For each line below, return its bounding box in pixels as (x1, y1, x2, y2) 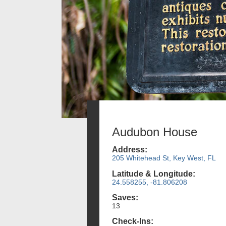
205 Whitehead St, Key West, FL (112, 154, 216, 162)
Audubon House (112, 125, 197, 139)
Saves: (112, 193, 138, 202)
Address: (112, 145, 147, 154)
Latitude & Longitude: (112, 169, 195, 178)
